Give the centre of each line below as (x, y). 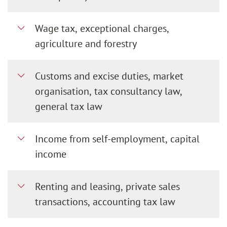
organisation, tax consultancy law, (109, 91)
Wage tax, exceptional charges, (102, 28)
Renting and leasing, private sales (107, 186)
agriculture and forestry (86, 43)
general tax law (69, 106)
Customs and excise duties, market (109, 76)
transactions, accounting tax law (105, 201)
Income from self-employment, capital (117, 139)
